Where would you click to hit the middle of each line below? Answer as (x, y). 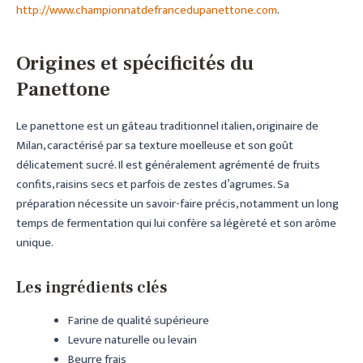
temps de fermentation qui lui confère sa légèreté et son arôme (176, 223)
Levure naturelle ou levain (132, 340)
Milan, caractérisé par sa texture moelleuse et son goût (155, 145)
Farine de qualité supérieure (138, 320)
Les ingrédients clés (92, 287)
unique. (35, 243)
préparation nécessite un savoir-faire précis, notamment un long (177, 204)
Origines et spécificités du (135, 64)
